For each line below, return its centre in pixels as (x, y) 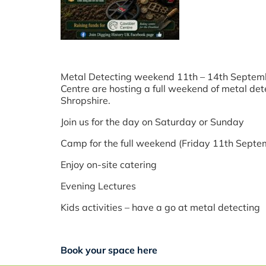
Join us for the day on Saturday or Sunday (152, 121)
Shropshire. (85, 100)
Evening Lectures (98, 186)
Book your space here (110, 250)
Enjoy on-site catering (109, 164)
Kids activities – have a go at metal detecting (160, 207)
